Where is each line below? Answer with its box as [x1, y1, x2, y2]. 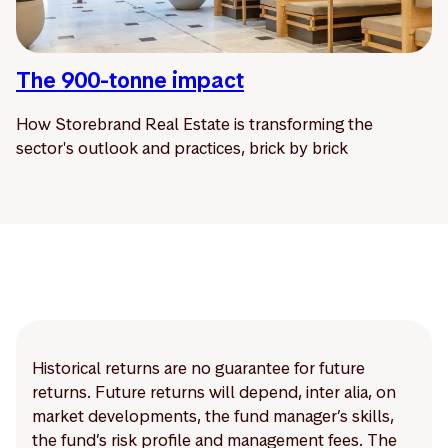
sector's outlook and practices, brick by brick [16, 137, 348, 160]
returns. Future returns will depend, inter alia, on [32, 381, 396, 404]
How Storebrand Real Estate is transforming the [16, 113, 373, 136]
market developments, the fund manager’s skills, [32, 405, 394, 428]
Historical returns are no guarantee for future [32, 357, 365, 380]
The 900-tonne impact [16, 66, 244, 95]
